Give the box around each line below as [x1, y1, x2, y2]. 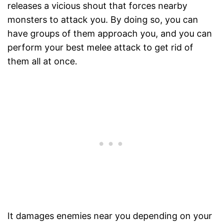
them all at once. [7, 56, 77, 67]
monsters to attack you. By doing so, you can [7, 14, 198, 25]
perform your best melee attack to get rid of [7, 42, 193, 53]
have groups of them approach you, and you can [7, 28, 212, 39]
